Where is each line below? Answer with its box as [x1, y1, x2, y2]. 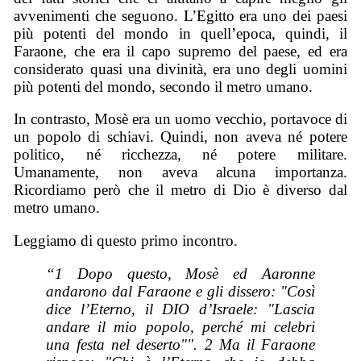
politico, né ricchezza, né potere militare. [14, 146, 347, 164]
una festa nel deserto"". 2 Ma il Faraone [46, 335, 315, 353]
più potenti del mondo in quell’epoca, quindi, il [14, 24, 347, 42]
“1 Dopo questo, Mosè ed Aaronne [46, 264, 315, 282]
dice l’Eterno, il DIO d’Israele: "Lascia [46, 300, 315, 317]
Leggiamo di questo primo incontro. [14, 232, 239, 250]
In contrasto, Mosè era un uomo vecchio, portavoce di [14, 110, 347, 128]
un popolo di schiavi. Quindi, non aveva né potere [14, 128, 347, 146]
